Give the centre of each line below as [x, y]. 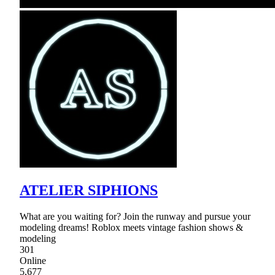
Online [33, 261]
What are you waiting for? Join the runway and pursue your [135, 217]
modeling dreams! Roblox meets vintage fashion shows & [131, 228]
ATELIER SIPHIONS [89, 191]
